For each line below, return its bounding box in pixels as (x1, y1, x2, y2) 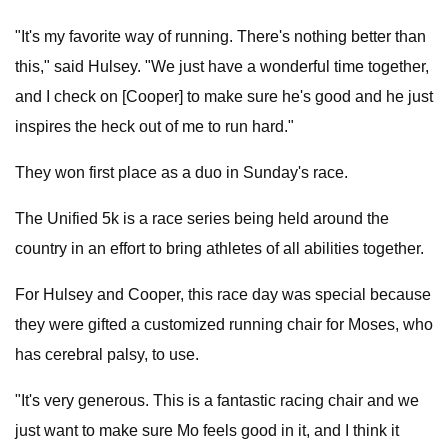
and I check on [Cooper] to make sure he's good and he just (15, 88, 433, 105)
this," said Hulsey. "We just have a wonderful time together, (15, 58, 429, 75)
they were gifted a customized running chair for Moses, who (15, 316, 433, 333)
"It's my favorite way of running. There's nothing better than (15, 28, 426, 45)
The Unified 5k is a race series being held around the (15, 210, 389, 227)
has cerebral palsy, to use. (15, 346, 199, 363)
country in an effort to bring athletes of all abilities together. (15, 240, 424, 257)
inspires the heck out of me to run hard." (15, 118, 294, 135)
